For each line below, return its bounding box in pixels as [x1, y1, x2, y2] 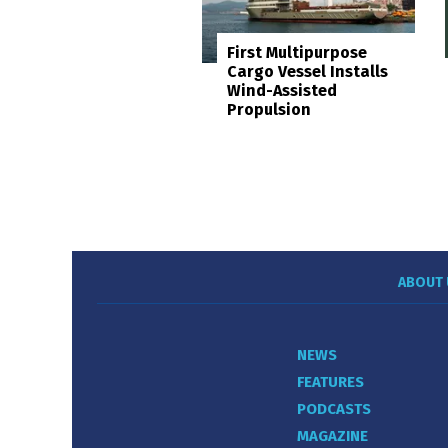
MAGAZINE [297, 427, 368, 446]
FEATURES [297, 373, 364, 392]
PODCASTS [297, 400, 371, 419]
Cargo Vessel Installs [227, 62, 388, 81]
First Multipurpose [227, 43, 367, 62]
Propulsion [227, 100, 311, 119]
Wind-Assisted [227, 81, 337, 100]
